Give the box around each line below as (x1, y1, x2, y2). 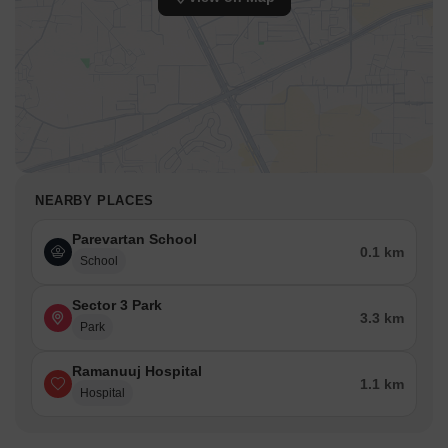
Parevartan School (72, 231, 197, 248)
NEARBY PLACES (35, 193, 154, 209)
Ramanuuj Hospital (72, 363, 202, 380)
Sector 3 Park (72, 297, 162, 314)
